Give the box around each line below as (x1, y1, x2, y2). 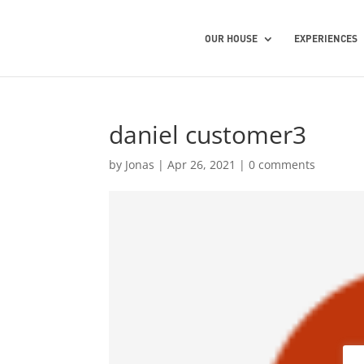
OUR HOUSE (205, 32, 258, 45)
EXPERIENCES (294, 32, 358, 45)
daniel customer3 (109, 118, 307, 151)
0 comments (249, 157, 316, 172)
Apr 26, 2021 (167, 157, 236, 172)
